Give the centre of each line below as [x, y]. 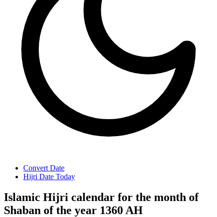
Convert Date [44, 168]
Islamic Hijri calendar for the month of [101, 197]
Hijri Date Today [49, 177]
